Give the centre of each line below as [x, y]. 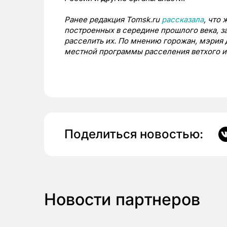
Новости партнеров [122, 199]
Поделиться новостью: [134, 134]
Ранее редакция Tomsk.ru [113, 20]
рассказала [183, 20]
